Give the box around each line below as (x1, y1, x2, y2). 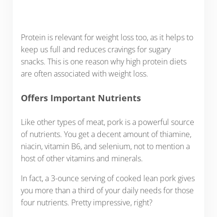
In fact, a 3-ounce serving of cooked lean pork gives (20, 172, 195, 184)
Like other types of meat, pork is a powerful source (20, 116, 194, 127)
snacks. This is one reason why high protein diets (20, 56, 186, 67)
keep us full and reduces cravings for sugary (20, 44, 170, 55)
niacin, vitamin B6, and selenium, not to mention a (20, 140, 190, 152)
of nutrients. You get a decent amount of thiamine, (20, 128, 191, 139)
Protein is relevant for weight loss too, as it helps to (20, 31, 193, 43)
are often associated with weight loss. (20, 68, 148, 79)
